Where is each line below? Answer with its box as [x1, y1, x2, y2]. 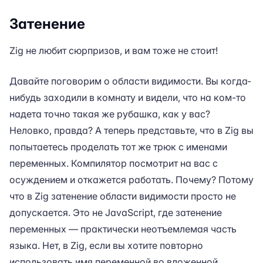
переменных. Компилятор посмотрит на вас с [9, 157, 218, 169]
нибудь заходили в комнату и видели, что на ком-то [9, 92, 246, 103]
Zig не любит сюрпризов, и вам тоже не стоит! [9, 45, 218, 56]
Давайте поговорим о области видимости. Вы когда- [9, 75, 251, 87]
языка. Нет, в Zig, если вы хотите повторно [9, 240, 203, 251]
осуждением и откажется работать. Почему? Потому [9, 174, 254, 186]
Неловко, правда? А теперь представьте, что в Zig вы [9, 124, 254, 136]
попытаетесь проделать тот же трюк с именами [9, 141, 227, 153]
